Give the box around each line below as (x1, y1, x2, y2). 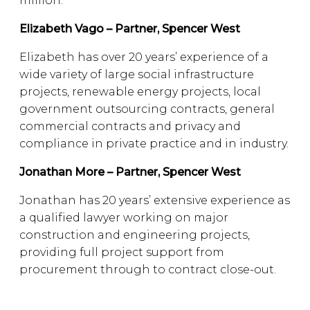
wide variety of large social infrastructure (19, 68, 254, 81)
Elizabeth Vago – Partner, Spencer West (19, 22, 240, 35)
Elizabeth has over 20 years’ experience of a (19, 51, 268, 64)
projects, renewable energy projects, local (19, 85, 261, 98)
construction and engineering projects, (19, 228, 250, 241)
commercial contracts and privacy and (19, 120, 241, 133)
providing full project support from (19, 246, 224, 259)
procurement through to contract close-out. (19, 263, 279, 276)
